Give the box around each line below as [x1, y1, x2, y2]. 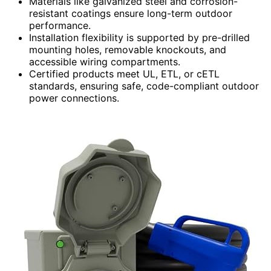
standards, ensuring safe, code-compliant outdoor [29, 79, 259, 92]
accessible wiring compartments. [29, 55, 180, 68]
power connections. [29, 91, 119, 104]
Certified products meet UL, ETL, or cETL [29, 67, 220, 80]
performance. [29, 19, 91, 31]
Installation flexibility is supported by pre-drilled [29, 31, 250, 44]
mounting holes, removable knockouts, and [29, 43, 226, 56]
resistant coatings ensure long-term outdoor [29, 7, 232, 19]
